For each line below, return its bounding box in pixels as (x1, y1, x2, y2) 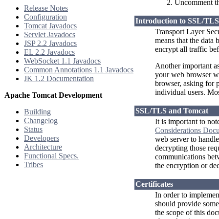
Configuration (24, 13, 67, 21)
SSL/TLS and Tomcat (135, 107, 208, 115)
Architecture (24, 143, 62, 151)
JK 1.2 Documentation (24, 74, 94, 83)
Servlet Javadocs (24, 30, 75, 39)
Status (24, 125, 43, 133)
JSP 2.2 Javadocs (24, 39, 77, 47)
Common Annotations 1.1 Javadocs (24, 66, 133, 74)
